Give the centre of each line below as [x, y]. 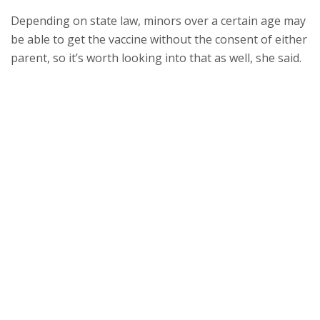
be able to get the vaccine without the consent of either [159, 39]
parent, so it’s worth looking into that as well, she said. [156, 57]
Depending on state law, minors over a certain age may [158, 20]
